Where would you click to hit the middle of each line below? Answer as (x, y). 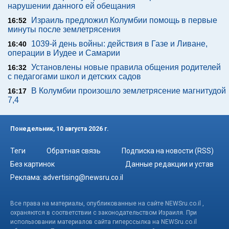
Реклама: (27, 177)
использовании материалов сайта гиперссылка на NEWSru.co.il (104, 222)
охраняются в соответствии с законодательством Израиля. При (104, 212)
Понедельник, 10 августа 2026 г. (60, 129)
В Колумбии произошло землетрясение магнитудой (129, 91)
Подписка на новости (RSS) (168, 151)
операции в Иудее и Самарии (64, 53)
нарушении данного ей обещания (72, 6)
